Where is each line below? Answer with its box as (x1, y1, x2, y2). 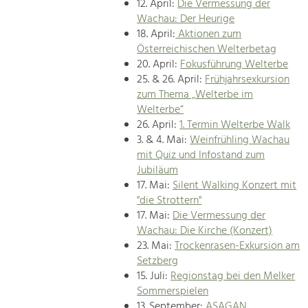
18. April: (137, 25, 176, 44)
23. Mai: (137, 237, 175, 256)
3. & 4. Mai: (137, 131, 190, 150)
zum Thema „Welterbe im (137, 86, 254, 104)
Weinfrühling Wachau (190, 131, 290, 150)
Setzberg (137, 252, 179, 271)
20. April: (137, 56, 181, 74)
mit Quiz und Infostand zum (137, 146, 265, 165)
